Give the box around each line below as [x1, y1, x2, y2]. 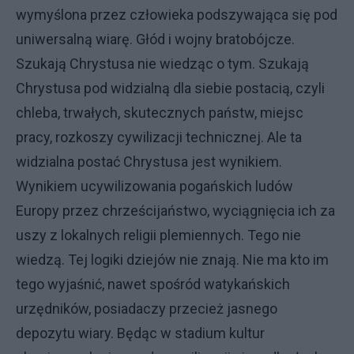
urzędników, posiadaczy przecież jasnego [16, 300, 277, 317]
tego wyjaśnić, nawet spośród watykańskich [16, 276, 290, 292]
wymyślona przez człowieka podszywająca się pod [16, 6, 337, 23]
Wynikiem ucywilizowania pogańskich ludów [16, 178, 293, 194]
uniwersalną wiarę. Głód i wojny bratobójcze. [16, 31, 295, 47]
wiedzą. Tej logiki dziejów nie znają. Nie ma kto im [16, 251, 329, 268]
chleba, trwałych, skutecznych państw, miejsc [16, 104, 303, 121]
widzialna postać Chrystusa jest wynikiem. [16, 153, 282, 170]
